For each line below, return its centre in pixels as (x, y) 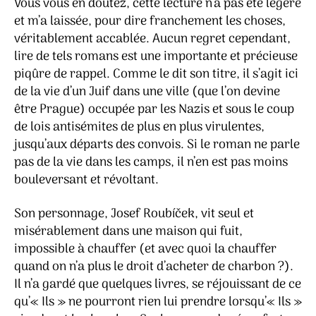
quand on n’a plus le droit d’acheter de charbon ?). (154, 267)
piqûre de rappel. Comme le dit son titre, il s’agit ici (156, 75)
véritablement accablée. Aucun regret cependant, (152, 39)
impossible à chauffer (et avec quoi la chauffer (145, 249)
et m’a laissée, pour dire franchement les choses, (150, 22)
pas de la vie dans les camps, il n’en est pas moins (151, 163)
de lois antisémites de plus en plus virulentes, (139, 128)
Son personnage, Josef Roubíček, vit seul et (134, 214)
